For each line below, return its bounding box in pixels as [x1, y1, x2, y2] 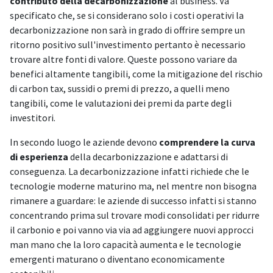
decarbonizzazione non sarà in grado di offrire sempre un [10, 24, 245, 37]
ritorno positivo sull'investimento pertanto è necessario [10, 38, 246, 51]
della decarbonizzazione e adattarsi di [68, 151, 228, 163]
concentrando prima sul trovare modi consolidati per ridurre [10, 209, 260, 222]
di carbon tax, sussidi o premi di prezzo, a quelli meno [10, 82, 230, 95]
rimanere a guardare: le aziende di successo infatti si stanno [10, 194, 257, 207]
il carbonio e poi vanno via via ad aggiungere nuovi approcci [10, 224, 253, 236]
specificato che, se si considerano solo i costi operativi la [10, 9, 244, 22]
